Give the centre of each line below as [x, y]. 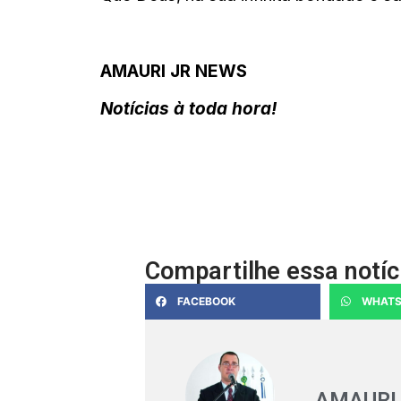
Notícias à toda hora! [188, 109]
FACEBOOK [206, 302]
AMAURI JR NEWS [174, 71]
